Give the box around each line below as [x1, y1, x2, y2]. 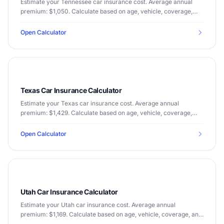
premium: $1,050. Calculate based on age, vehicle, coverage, [20, 7, 192, 15]
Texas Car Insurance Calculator [20, 86, 122, 94]
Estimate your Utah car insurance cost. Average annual [20, 201, 175, 208]
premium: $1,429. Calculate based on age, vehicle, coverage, [20, 109, 192, 116]
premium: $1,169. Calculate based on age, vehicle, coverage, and [20, 210, 202, 218]
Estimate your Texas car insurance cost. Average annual [20, 99, 179, 107]
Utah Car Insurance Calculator [20, 187, 118, 196]
